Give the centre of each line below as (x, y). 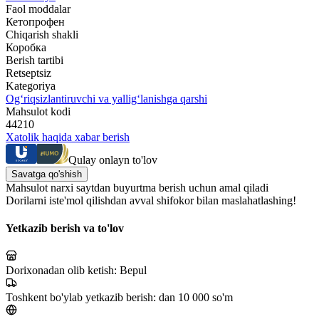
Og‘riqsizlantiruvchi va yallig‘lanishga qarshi (106, 98)
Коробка (26, 47)
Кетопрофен (35, 21)
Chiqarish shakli (42, 34)
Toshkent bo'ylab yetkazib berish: (82, 298)
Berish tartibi (35, 60)
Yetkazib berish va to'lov (65, 229)
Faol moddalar (38, 9)
